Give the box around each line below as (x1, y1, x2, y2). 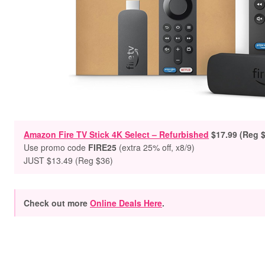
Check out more (24, 197, 90, 209)
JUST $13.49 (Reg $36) (24, 154, 113, 166)
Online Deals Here (90, 197, 162, 209)
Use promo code (24, 141, 88, 153)
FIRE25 (88, 141, 117, 153)
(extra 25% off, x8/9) (119, 141, 195, 153)
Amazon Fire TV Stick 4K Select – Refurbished (24, 128, 209, 140)
